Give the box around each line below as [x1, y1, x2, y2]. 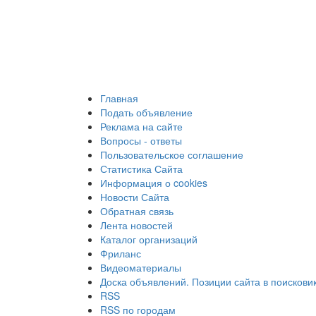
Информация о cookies [100, 175, 207, 190]
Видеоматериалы [100, 260, 181, 274]
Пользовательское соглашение [100, 147, 243, 162]
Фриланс [100, 245, 141, 260]
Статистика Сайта [100, 161, 183, 176]
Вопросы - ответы [100, 133, 182, 147]
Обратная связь [100, 203, 174, 218]
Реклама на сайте [100, 119, 183, 133]
